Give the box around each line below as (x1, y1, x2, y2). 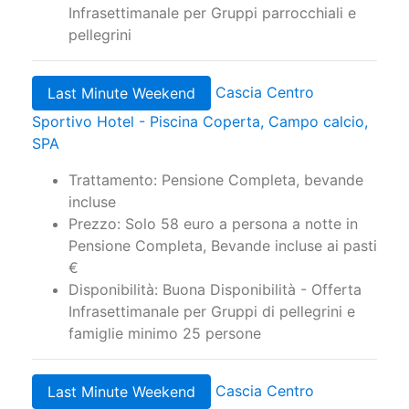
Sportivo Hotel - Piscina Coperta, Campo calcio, (32, 112, 368, 131)
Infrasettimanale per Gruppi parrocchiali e (68, 4, 356, 23)
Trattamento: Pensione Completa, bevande (68, 171, 363, 190)
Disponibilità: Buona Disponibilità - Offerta (68, 280, 362, 299)
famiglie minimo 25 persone (68, 324, 261, 343)
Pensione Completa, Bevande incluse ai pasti (68, 236, 377, 256)
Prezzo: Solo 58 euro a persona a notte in (68, 215, 358, 234)
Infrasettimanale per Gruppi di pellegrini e (68, 302, 355, 321)
